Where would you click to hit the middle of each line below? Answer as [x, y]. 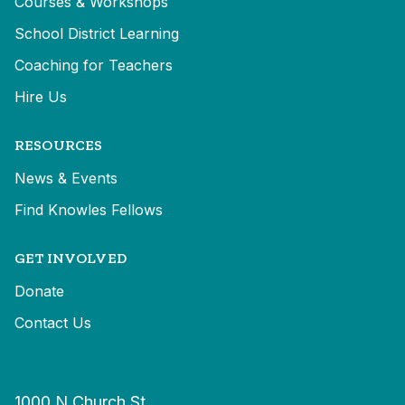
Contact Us [53, 323]
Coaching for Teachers [94, 66]
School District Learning [97, 34]
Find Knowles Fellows [89, 210]
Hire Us [41, 97]
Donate [39, 292]
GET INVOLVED [71, 259]
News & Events [66, 179]
